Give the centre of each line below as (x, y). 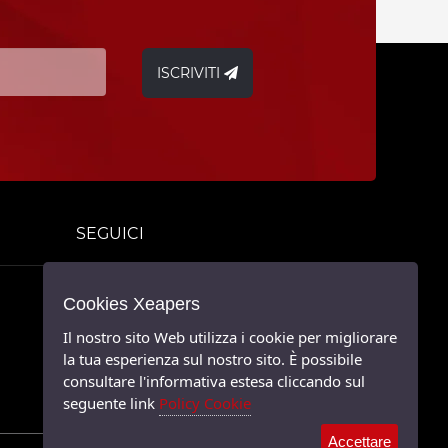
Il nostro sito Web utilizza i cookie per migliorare (230, 337)
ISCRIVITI (188, 73)
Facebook (149, 356)
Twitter (139, 316)
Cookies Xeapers (131, 304)
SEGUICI (110, 233)
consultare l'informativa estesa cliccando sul (214, 381)
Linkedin (145, 396)
